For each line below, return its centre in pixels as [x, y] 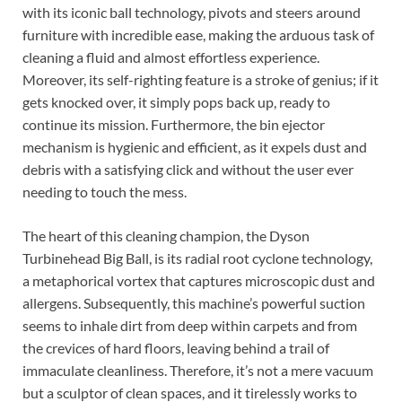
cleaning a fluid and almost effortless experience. [171, 57]
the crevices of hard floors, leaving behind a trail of [176, 347]
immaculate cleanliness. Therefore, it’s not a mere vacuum [198, 370]
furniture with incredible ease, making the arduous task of [198, 34]
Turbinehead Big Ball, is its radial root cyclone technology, [197, 258]
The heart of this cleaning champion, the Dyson [166, 235]
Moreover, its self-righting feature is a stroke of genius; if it [201, 79]
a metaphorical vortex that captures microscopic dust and [199, 280]
